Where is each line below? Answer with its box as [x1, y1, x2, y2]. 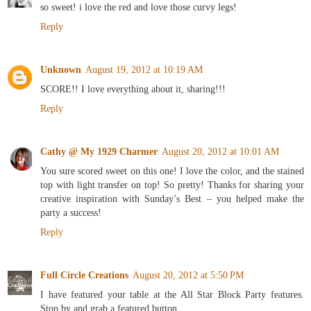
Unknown [40, 64, 81, 76]
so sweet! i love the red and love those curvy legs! [40, 1, 237, 13]
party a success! [40, 207, 101, 219]
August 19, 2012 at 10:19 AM [85, 64, 203, 76]
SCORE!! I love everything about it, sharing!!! [40, 83, 226, 95]
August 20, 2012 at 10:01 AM [162, 146, 279, 158]
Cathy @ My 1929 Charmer [40, 146, 158, 158]
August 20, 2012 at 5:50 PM [133, 269, 244, 281]
